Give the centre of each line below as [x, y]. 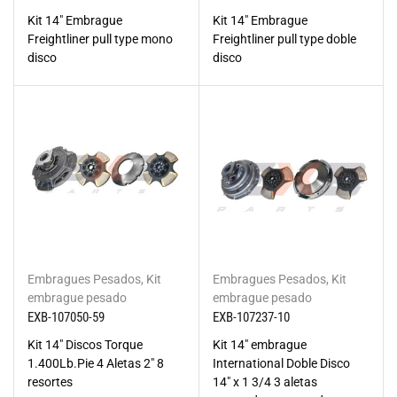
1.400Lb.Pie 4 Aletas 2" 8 [96, 363]
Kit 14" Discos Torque [85, 345]
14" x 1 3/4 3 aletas [265, 382]
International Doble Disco [281, 363]
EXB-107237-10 [251, 317]
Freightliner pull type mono [100, 39]
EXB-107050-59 [66, 317]
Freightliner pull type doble [284, 39]
